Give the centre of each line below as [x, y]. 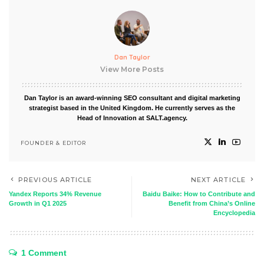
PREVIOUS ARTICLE [55, 180]
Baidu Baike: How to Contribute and [199, 194]
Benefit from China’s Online [212, 204]
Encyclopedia [234, 213]
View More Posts [132, 70]
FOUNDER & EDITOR [54, 143]
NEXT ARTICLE [218, 180]
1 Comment [44, 253]
